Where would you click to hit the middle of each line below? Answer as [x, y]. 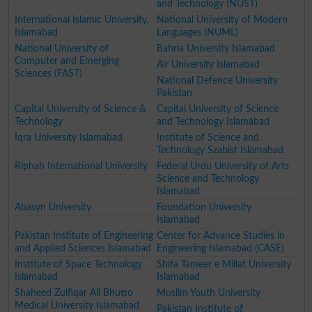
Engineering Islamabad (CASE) [221, 248]
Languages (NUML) [198, 32]
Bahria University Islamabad [216, 48]
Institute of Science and [208, 137]
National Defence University [218, 80]
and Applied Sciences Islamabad [83, 248]
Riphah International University [81, 166]
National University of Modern [223, 19]
